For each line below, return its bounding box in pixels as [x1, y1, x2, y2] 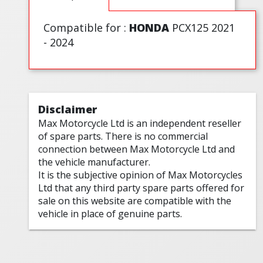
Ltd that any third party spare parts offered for [38, 181, 245, 195]
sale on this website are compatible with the [38, 194, 232, 208]
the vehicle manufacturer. [38, 156, 151, 169]
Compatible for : [43, 21, 130, 35]
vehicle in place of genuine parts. [38, 207, 183, 221]
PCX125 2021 [172, 21, 235, 35]
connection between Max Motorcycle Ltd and [38, 143, 235, 156]
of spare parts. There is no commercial [38, 130, 208, 143]
